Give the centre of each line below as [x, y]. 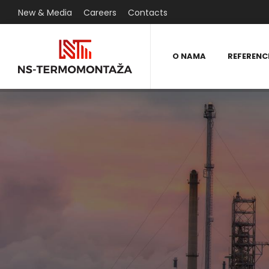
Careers [100, 13]
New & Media [45, 13]
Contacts [148, 13]
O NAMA [189, 56]
